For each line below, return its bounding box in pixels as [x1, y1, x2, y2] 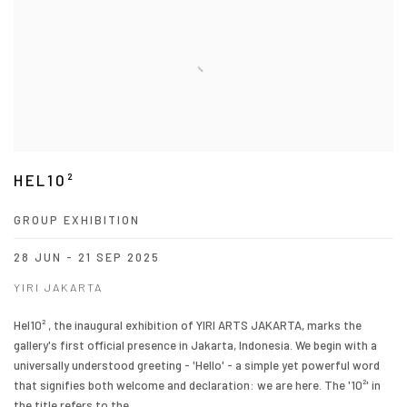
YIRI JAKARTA [14, 280, 103, 295]
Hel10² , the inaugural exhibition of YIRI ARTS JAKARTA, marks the [14, 318, 362, 333]
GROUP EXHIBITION [14, 213, 140, 228]
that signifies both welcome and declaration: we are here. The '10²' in [14, 378, 381, 393]
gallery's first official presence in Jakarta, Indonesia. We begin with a [14, 338, 377, 353]
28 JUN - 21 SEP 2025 [14, 250, 160, 265]
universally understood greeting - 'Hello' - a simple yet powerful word [14, 358, 380, 373]
